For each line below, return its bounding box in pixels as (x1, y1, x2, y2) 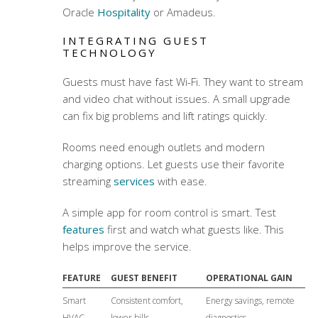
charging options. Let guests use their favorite (62, 157, 285, 172)
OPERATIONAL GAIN (205, 272, 292, 285)
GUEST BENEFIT (110, 272, 177, 285)
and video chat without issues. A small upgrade (62, 92, 290, 106)
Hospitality (97, 5, 150, 20)
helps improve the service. (62, 239, 192, 254)
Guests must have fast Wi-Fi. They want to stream (62, 75, 303, 89)
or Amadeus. (150, 5, 216, 20)
